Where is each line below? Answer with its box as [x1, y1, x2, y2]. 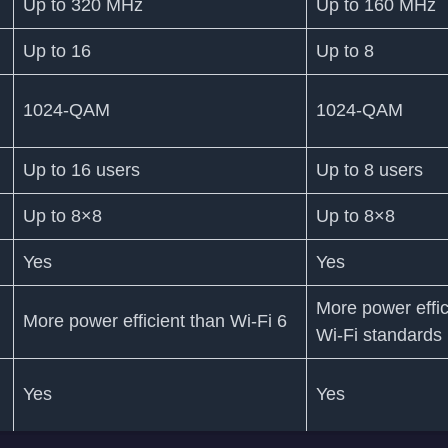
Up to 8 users [315, 160, 423, 181]
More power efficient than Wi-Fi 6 [22, 311, 287, 332]
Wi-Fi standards [315, 325, 442, 346]
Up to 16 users [22, 160, 140, 181]
